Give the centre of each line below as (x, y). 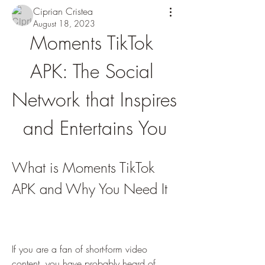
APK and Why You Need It (90, 189)
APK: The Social (92, 71)
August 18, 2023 (64, 23)
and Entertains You (95, 128)
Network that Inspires (94, 100)
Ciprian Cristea (63, 11)
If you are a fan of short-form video (80, 249)
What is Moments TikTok (83, 167)
